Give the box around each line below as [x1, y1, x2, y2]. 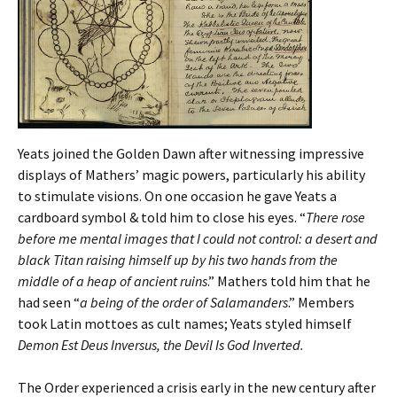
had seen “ [18, 293, 80, 312]
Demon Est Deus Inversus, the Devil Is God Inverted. [18, 336, 304, 354]
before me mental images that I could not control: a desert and [18, 230, 378, 248]
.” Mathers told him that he [207, 272, 370, 291]
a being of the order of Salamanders [80, 293, 288, 312]
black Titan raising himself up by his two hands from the [18, 251, 338, 269]
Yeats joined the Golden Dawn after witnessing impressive [18, 144, 364, 163]
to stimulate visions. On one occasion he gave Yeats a [18, 187, 337, 206]
